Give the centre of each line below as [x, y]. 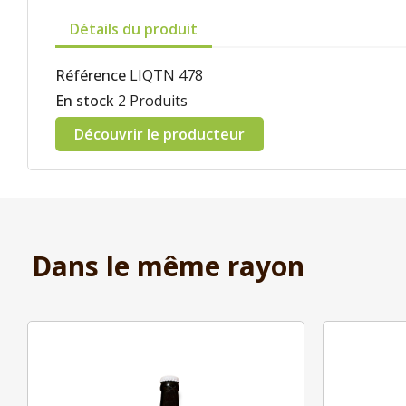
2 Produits [153, 101]
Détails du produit [134, 29]
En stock [85, 101]
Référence [91, 75]
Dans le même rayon [168, 266]
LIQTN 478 [166, 75]
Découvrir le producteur [159, 134]
